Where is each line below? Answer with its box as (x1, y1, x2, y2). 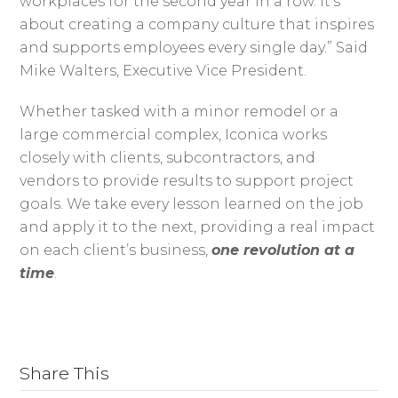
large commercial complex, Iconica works (20, 125, 328, 143)
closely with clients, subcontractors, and (20, 148, 316, 166)
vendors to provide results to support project (20, 171, 354, 189)
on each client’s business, (20, 241, 212, 259)
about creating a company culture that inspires (20, 15, 375, 33)
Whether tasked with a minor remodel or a (20, 102, 339, 120)
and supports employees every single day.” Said (20, 38, 369, 56)
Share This (20, 362, 110, 384)
